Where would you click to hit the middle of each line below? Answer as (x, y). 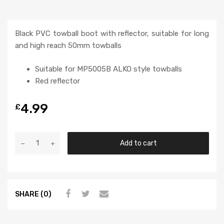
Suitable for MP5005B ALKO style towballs (108, 69)
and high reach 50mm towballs (68, 46)
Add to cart (138, 143)
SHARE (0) (33, 194)
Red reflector (57, 81)
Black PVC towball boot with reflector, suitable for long (112, 34)
